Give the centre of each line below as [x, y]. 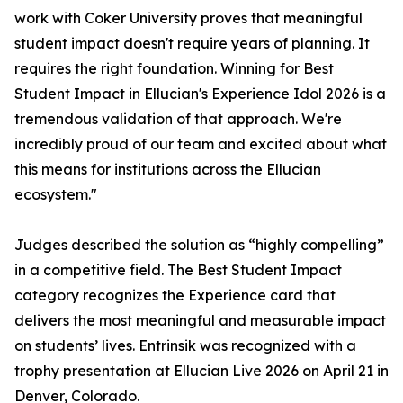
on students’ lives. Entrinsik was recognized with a [185, 346]
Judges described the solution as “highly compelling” [199, 245]
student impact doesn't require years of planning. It [192, 44]
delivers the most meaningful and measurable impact [200, 321]
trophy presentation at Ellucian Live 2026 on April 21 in [201, 371]
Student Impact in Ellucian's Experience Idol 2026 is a [200, 94]
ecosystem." [56, 195]
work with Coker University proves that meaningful [188, 18]
